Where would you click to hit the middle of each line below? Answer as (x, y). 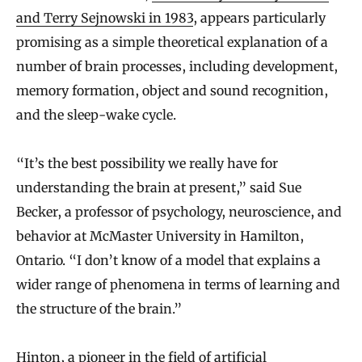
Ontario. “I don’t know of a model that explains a (168, 260)
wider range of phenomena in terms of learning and (178, 284)
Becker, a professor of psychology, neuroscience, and (179, 211)
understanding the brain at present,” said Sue (159, 187)
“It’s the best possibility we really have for (147, 163)
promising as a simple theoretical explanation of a (172, 42)
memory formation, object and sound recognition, (172, 90)
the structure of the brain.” (99, 308)
